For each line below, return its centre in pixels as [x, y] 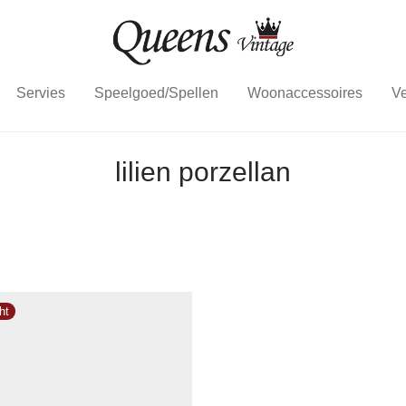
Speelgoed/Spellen [156, 93]
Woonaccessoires [304, 93]
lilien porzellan [203, 172]
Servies [40, 93]
